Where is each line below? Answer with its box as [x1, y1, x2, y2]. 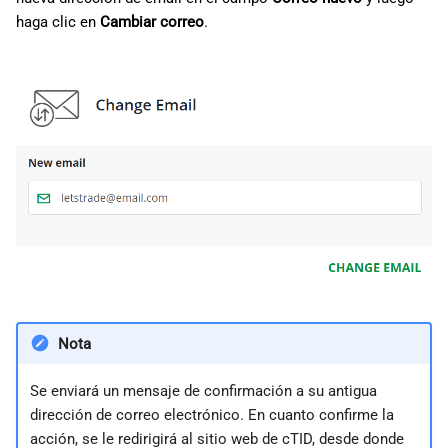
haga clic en [16, 13, 100, 32]
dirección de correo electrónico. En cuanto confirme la [29, 405, 394, 424]
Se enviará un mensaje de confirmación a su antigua [29, 381, 377, 400]
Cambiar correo [100, 13, 204, 32]
